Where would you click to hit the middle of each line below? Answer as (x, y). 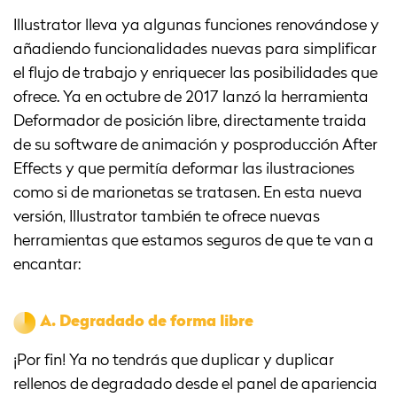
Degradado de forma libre (156, 321)
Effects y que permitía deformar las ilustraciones (184, 169)
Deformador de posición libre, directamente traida (190, 121)
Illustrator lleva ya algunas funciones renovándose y (196, 25)
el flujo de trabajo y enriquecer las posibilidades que (195, 73)
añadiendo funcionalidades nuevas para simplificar (195, 49)
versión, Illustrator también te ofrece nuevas (167, 217)
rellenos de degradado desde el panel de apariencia (195, 384)
